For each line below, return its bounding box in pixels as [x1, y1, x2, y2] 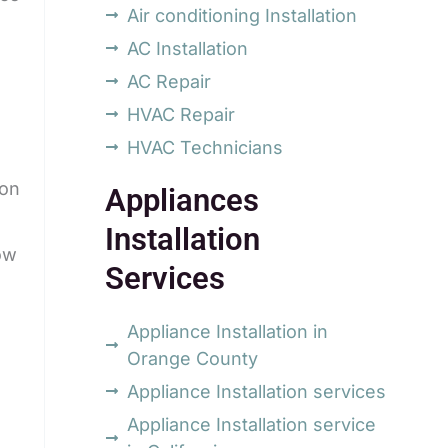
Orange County [127, 347, 259, 369]
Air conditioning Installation [127, 4, 358, 26]
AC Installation [127, 37, 249, 59]
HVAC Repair [127, 103, 236, 125]
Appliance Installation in [127, 320, 329, 342]
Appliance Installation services [127, 380, 387, 402]
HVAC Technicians [127, 136, 284, 158]
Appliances [104, 182, 259, 218]
